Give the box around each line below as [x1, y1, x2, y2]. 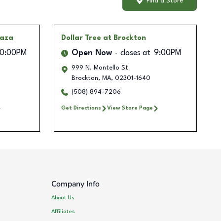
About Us [51, 194, 75, 201]
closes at [120, 49, 150, 58]
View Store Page [107, 105, 153, 111]
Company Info [51, 179, 100, 190]
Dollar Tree [61, 35, 101, 42]
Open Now [71, 49, 112, 58]
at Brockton [103, 35, 146, 42]
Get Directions [61, 105, 101, 111]
